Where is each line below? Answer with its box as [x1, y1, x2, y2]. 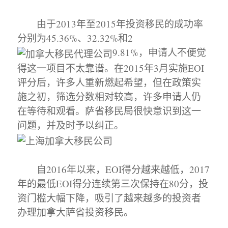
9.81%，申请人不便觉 [112, 46, 207, 59]
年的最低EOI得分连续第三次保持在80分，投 [17, 177, 209, 190]
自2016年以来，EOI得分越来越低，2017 [17, 162, 210, 176]
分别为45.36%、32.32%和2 [17, 32, 133, 45]
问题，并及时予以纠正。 [17, 119, 124, 132]
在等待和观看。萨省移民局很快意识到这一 [17, 104, 202, 118]
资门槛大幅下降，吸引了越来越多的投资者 [17, 191, 202, 204]
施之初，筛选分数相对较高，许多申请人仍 [17, 90, 202, 103]
